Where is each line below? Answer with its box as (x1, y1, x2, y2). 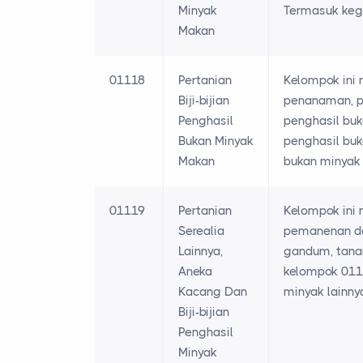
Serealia (178, 224, 224, 239)
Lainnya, (178, 244, 223, 259)
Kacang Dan (178, 284, 247, 300)
